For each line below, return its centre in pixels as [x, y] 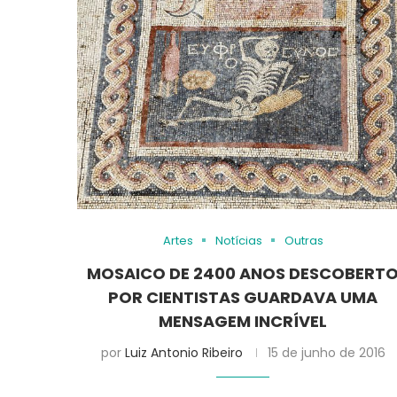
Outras [304, 240]
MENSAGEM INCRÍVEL [243, 321]
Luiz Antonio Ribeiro [183, 352]
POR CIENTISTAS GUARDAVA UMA [243, 297]
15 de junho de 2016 [326, 352]
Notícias [238, 240]
